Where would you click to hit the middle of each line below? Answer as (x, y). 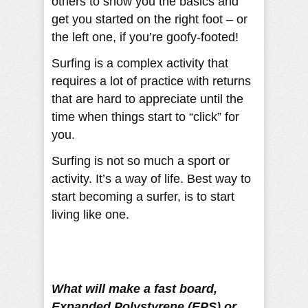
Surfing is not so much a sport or (141, 161)
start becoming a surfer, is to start (143, 196)
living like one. (90, 214)
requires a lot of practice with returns (151, 81)
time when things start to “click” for (145, 117)
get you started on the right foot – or (150, 19)
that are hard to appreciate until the (147, 99)
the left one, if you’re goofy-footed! (145, 37)
